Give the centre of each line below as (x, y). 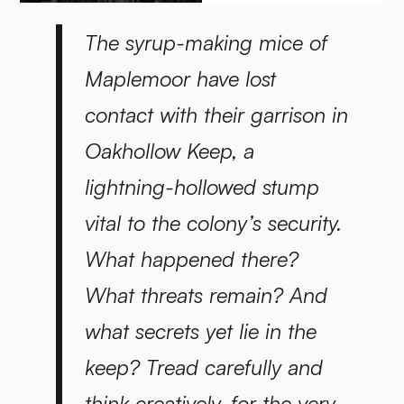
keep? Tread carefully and (203, 367)
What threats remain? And (206, 294)
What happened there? (191, 258)
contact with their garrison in (216, 114)
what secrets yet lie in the (200, 331)
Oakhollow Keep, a (169, 150)
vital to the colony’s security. (213, 222)
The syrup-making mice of (206, 42)
